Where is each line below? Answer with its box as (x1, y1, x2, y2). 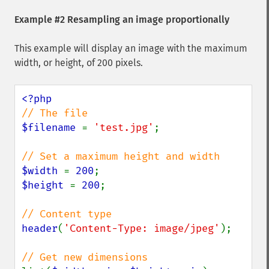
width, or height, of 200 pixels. (14, 57, 143, 68)
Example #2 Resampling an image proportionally (14, 14, 229, 25)
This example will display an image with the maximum (14, 43, 247, 54)
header (22, 222, 58, 235)
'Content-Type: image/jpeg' (64, 222, 220, 235)
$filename (22, 121, 82, 134)
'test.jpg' (94, 121, 154, 134)
